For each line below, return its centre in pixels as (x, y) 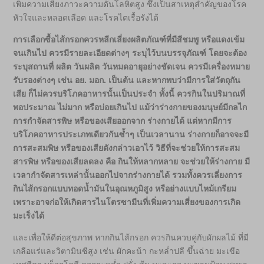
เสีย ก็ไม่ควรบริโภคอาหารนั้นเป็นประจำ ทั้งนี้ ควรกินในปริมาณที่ (129, 94)
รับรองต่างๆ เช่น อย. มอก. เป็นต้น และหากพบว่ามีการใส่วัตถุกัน (127, 80)
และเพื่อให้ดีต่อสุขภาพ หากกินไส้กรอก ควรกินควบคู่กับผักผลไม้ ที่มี (131, 237)
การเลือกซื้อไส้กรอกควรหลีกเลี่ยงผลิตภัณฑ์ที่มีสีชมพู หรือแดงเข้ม (129, 39)
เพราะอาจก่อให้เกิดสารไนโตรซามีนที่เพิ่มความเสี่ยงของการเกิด (127, 202)
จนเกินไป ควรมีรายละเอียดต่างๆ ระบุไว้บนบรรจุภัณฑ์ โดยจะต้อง (130, 53)
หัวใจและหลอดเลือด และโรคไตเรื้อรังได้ (86, 18)
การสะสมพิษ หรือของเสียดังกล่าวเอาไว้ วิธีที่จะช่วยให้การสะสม (127, 148)
